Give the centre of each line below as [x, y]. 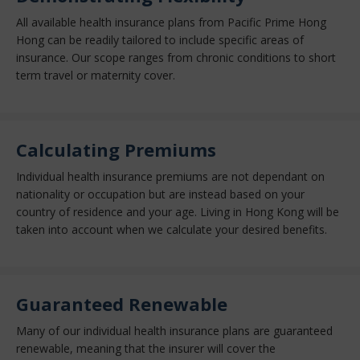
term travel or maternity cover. [96, 75]
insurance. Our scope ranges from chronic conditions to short [176, 57]
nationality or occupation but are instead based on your [160, 194]
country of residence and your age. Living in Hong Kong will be [178, 211]
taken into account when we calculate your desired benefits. [173, 229]
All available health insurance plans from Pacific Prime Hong [171, 22]
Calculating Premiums [116, 150]
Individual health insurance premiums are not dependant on [170, 176]
